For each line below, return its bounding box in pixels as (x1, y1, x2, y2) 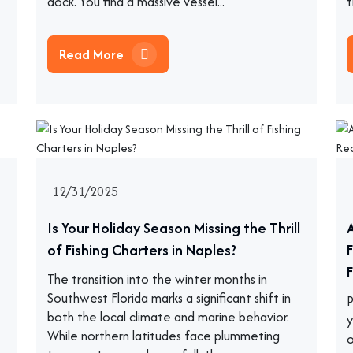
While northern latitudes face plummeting (47, 326, 280, 345)
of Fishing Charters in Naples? (47, 240, 236, 261)
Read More (59, 45, 127, 64)
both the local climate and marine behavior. (47, 307, 289, 326)
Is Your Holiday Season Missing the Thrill (47, 217, 300, 239)
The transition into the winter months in (47, 269, 267, 288)
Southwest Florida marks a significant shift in (47, 288, 291, 307)
